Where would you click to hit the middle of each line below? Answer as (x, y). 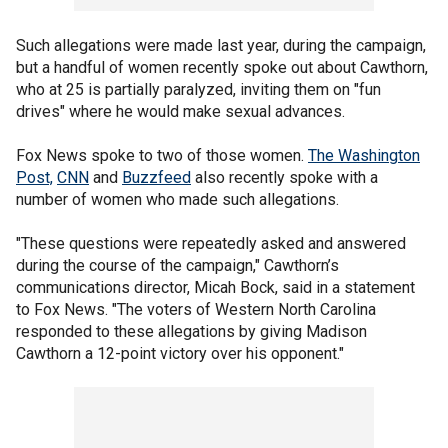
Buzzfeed (156, 177)
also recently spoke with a (284, 177)
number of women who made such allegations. (179, 199)
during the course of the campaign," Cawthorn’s (177, 265)
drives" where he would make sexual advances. (180, 111)
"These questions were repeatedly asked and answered (211, 243)
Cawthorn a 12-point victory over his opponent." (180, 353)
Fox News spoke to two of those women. (162, 155)
